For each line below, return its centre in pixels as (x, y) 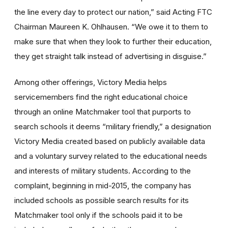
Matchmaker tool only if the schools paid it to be (98, 215)
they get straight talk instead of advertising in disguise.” (110, 56)
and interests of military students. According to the (103, 170)
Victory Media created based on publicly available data (110, 141)
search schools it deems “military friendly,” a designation (113, 126)
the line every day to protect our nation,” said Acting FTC (113, 12)
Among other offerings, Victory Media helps (91, 82)
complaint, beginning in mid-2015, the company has (103, 185)
